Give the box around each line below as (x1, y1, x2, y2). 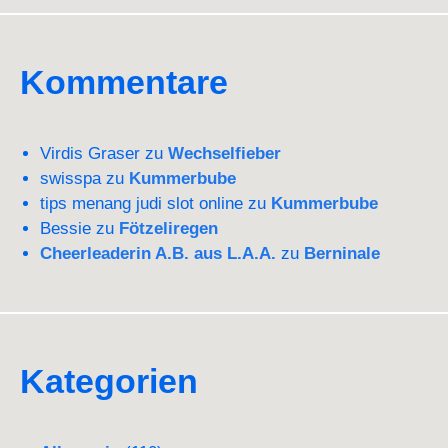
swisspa (40, 169, 101, 189)
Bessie (40, 219, 91, 239)
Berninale (304, 244, 380, 264)
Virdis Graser (40, 144, 140, 164)
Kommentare (20, 63, 228, 102)
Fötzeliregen (119, 219, 218, 239)
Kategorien (20, 362, 198, 401)
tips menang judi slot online (40, 194, 243, 214)
